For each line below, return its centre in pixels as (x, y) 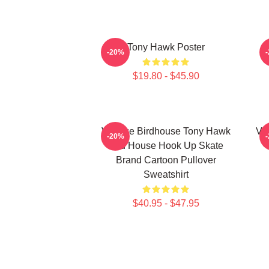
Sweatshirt (166, 174)
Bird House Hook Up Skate (166, 146)
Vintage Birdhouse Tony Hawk (166, 131)
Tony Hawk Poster (166, 47)
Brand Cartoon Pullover (166, 160)
